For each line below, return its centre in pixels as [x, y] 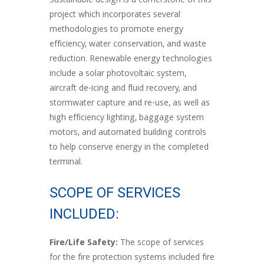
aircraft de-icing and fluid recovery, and [123, 89]
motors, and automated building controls [128, 133]
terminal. [66, 163]
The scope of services [161, 243]
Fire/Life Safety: [84, 243]
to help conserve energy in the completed [129, 148]
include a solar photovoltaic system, [118, 74]
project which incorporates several [115, 15]
